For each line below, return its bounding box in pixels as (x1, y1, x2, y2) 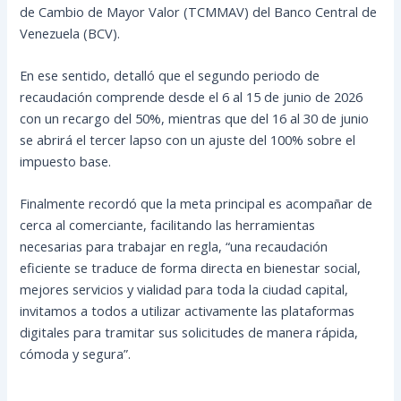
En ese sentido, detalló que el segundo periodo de (20, 65, 320, 84)
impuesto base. (20, 151, 112, 170)
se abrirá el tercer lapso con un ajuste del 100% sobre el (20, 130, 356, 149)
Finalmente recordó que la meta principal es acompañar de (20, 194, 373, 213)
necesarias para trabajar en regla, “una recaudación (20, 237, 328, 256)
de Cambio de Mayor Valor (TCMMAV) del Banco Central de (20, 2, 378, 21)
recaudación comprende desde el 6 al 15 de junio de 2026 (20, 87, 363, 106)
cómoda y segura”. (20, 345, 132, 363)
